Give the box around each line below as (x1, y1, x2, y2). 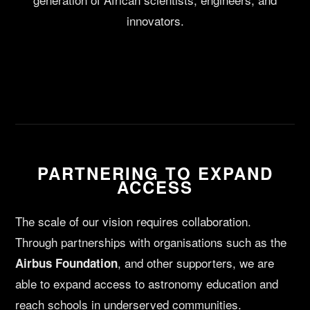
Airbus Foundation (15, 255, 118, 272)
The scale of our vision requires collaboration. (15, 212, 252, 230)
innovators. (126, 12, 184, 30)
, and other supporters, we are (118, 254, 275, 272)
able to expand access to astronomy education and (15, 275, 279, 293)
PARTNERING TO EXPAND (37, 161, 273, 185)
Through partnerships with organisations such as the (15, 233, 287, 251)
